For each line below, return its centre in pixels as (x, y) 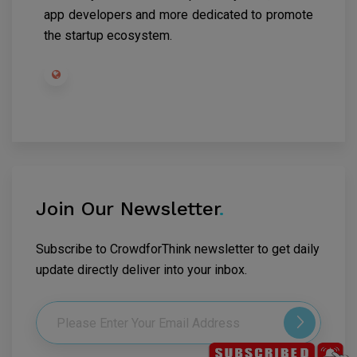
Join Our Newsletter (128, 209)
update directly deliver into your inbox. (141, 270)
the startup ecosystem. (108, 36)
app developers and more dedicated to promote (178, 15)
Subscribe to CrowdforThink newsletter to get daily (178, 249)
